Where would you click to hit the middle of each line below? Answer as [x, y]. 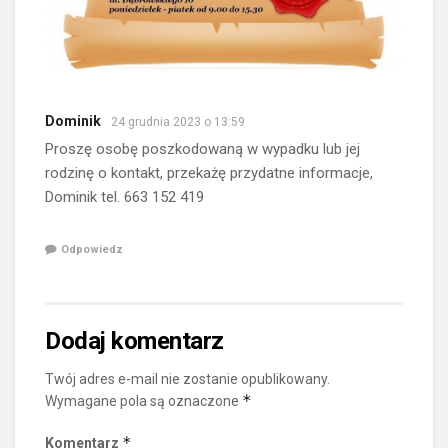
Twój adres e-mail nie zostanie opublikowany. [187, 378]
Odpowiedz [92, 249]
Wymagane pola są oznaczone [143, 400]
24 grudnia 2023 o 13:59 [178, 122]
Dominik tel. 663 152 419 [124, 197]
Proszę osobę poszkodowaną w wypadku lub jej [202, 149]
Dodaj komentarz [134, 340]
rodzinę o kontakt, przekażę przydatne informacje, [209, 173]
